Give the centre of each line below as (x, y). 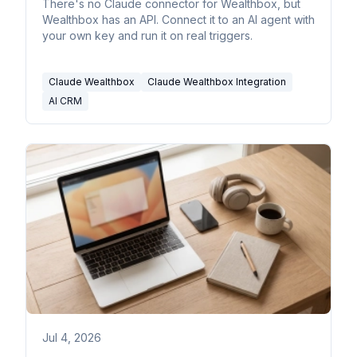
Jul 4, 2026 (72, 338)
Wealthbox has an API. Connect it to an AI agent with (178, 19)
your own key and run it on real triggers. (147, 35)
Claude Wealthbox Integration (217, 81)
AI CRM (65, 100)
